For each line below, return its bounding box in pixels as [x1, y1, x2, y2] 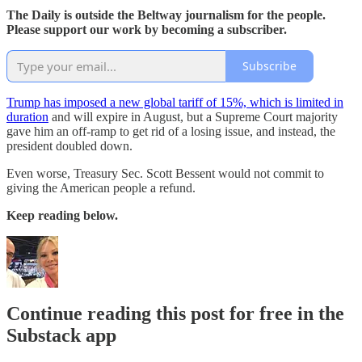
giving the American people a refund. [6, 180, 196, 195]
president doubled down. [6, 138, 133, 153]
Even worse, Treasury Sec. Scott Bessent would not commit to [6, 166, 324, 180]
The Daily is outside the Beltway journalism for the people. [6, 7, 326, 22]
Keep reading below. [6, 208, 118, 222]
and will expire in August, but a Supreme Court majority [48, 109, 338, 124]
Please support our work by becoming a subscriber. [6, 22, 287, 36]
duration [6, 109, 48, 124]
